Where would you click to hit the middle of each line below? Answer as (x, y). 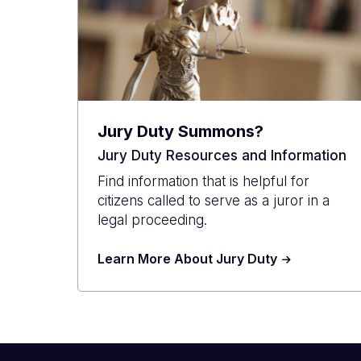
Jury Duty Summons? (180, 131)
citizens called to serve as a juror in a (214, 200)
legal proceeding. (152, 220)
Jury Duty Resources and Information (222, 155)
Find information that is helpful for (203, 181)
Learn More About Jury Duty (187, 258)
